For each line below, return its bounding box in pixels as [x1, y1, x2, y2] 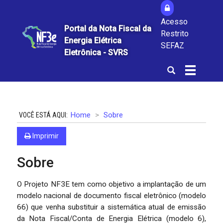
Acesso [160, 17, 188, 26]
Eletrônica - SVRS [64, 47, 128, 57]
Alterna [190, 65, 215, 75]
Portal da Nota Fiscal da [64, 23, 152, 33]
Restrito [160, 29, 189, 38]
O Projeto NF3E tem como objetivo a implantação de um [16, 179, 207, 189]
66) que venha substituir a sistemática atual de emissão [16, 202, 207, 212]
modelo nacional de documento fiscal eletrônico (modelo [16, 191, 207, 200]
